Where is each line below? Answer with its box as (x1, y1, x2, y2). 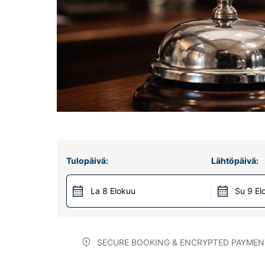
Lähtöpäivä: (211, 156, 258, 166)
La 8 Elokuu (91, 186, 135, 196)
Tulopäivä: (66, 156, 108, 166)
